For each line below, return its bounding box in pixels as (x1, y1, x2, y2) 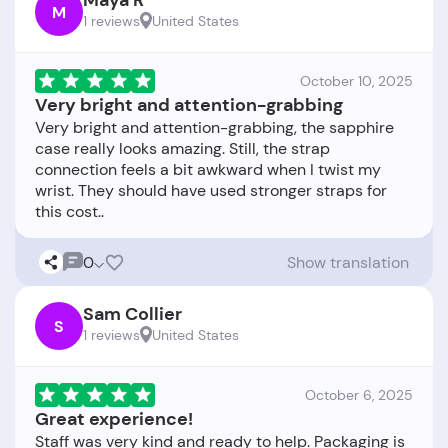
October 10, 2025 (300, 72, 413, 91)
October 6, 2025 (305, 386, 413, 405)
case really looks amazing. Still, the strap (35, 138, 330, 160)
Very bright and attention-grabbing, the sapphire (35, 117, 394, 139)
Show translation (287, 251, 409, 273)
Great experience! (35, 407, 193, 432)
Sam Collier (83, 302, 182, 327)
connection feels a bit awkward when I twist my (35, 159, 381, 181)
